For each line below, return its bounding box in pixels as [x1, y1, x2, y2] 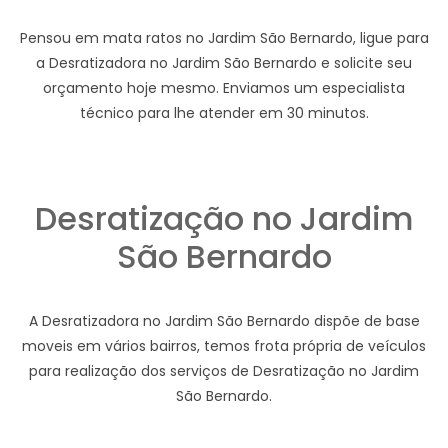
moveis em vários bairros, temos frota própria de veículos [22, 336, 426, 357]
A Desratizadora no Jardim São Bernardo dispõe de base [28, 311, 420, 332]
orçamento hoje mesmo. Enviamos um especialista [43, 78, 405, 99]
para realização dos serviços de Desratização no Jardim [29, 361, 419, 382]
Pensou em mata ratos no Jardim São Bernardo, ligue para [19, 28, 429, 49]
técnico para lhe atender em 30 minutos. [79, 103, 369, 124]
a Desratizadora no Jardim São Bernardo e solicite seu [36, 53, 412, 74]
